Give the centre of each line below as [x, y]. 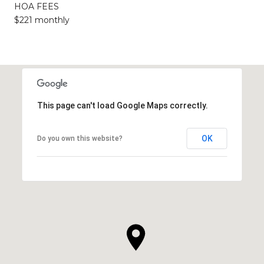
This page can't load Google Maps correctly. [122, 105]
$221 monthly [42, 20]
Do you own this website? [80, 138]
